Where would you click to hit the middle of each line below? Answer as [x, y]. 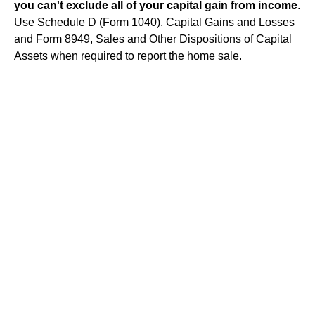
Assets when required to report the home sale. [128, 56]
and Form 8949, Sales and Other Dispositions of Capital [153, 39]
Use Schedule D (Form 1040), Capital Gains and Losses [154, 22]
